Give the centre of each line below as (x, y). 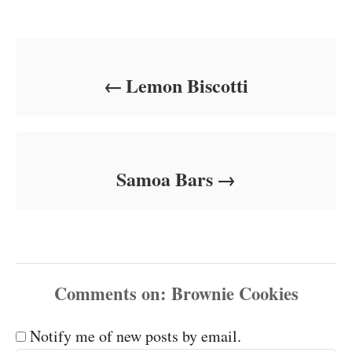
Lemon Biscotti (187, 85)
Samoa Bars (165, 178)
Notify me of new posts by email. (136, 335)
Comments (95, 293)
